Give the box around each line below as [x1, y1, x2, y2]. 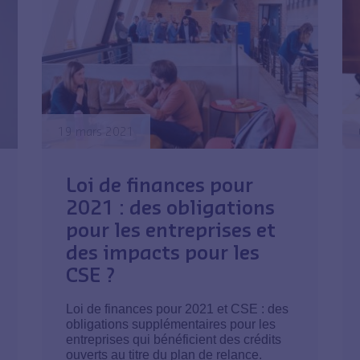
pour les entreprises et [66, 216, 276, 241]
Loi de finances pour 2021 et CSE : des [66, 301, 289, 316]
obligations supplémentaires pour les [66, 317, 276, 331]
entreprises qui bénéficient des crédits [66, 332, 282, 346]
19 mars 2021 [58, 124, 135, 138]
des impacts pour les [66, 239, 260, 264]
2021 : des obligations [66, 194, 276, 219]
